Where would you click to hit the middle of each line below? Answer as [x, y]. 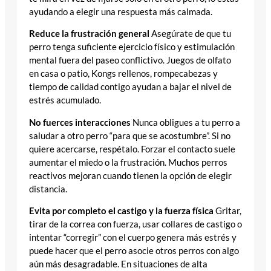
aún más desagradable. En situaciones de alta [118, 264]
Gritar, [227, 211]
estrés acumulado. [65, 100]
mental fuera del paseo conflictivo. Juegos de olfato [130, 60]
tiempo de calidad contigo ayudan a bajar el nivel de [130, 87]
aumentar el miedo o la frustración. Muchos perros [128, 162]
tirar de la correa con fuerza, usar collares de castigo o [135, 224]
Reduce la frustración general [89, 34]
